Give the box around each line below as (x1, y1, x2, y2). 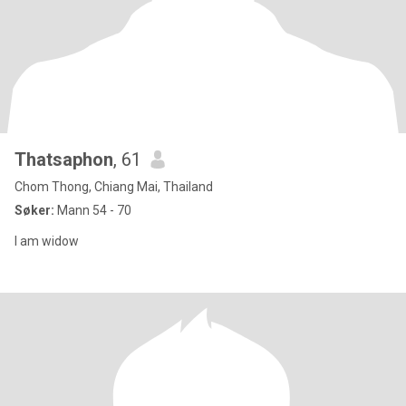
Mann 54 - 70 (54, 203, 131, 217)
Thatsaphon (14, 149, 113, 170)
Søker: (14, 203, 54, 217)
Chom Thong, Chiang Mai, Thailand (14, 179, 213, 194)
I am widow (14, 234, 79, 248)
